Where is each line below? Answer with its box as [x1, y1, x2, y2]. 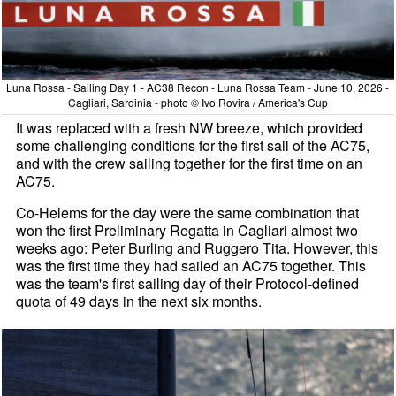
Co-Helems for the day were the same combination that [16, 202, 360, 223]
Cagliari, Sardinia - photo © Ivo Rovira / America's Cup [67, 94, 328, 110]
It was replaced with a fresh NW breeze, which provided [16, 117, 363, 138]
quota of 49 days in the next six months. [16, 290, 263, 311]
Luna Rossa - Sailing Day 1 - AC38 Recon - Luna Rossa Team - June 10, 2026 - [6, 79, 390, 95]
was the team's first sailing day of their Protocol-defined [16, 272, 360, 293]
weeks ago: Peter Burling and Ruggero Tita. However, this [16, 237, 379, 258]
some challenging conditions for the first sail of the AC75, [16, 134, 370, 156]
